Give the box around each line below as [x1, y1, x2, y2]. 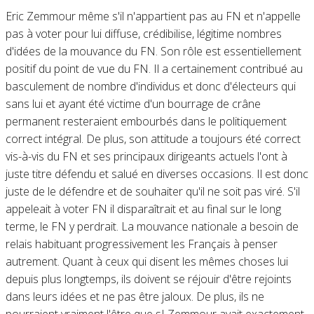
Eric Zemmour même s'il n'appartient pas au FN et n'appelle [5, 8, 301, 24]
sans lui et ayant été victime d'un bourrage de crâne [5, 95, 261, 111]
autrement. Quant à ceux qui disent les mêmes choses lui [5, 253, 288, 269]
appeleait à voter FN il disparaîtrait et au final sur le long [5, 200, 281, 217]
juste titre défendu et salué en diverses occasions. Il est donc [5, 165, 308, 182]
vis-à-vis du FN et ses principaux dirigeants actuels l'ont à [5, 148, 287, 164]
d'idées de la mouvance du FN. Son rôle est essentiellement [5, 43, 301, 59]
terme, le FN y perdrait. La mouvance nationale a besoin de [5, 218, 299, 234]
